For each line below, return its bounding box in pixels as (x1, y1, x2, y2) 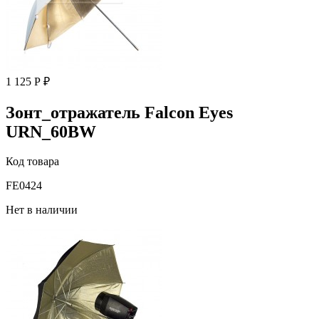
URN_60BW (6, 122, 96, 141)
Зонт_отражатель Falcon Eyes (6, 103, 233, 122)
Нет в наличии (6, 204, 78, 216)
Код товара (6, 155, 59, 168)
